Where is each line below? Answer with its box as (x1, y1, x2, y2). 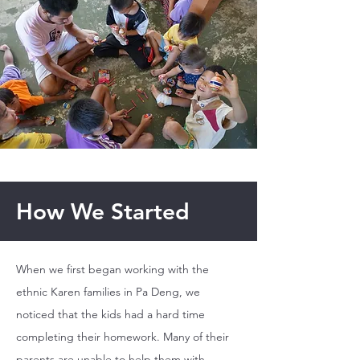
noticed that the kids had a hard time (16, 307, 205, 321)
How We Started (16, 198, 190, 225)
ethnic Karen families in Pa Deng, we (16, 284, 200, 299)
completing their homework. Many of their (16, 329, 229, 344)
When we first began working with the (16, 262, 209, 276)
